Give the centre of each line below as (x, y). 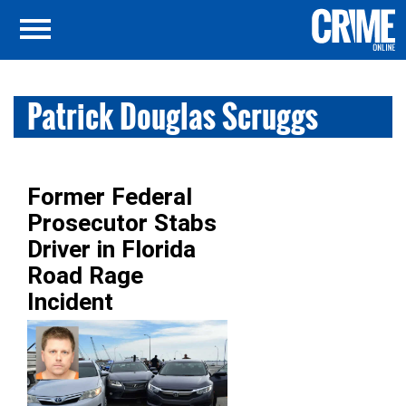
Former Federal (110, 197)
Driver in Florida (111, 249)
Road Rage (85, 275)
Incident (70, 302)
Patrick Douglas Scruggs (173, 116)
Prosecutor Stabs (122, 223)
